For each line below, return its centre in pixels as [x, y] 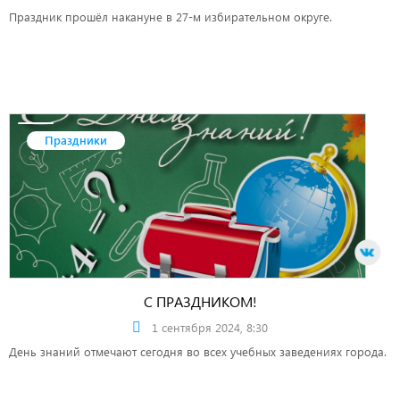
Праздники [76, 140]
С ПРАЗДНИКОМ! [200, 301]
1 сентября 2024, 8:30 [210, 327]
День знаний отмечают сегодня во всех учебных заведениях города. [200, 351]
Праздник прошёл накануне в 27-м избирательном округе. [171, 17]
